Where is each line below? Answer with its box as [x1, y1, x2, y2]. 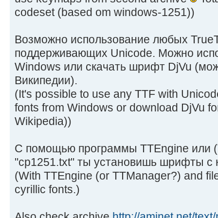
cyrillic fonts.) [15, 182, 80, 196]
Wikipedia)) [15, 114, 72, 127]
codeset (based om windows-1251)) [15, 5, 195, 18]
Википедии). [15, 73, 77, 87]
